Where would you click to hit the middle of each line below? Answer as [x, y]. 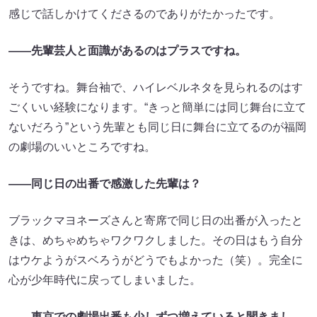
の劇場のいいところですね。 [82, 146]
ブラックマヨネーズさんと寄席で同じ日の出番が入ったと [156, 220]
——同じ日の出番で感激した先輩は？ [105, 183]
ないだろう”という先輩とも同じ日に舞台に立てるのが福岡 [157, 127]
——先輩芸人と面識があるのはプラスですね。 [127, 50]
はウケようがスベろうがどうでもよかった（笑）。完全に [156, 260]
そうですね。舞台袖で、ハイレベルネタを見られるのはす [156, 87]
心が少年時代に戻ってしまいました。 [105, 279]
